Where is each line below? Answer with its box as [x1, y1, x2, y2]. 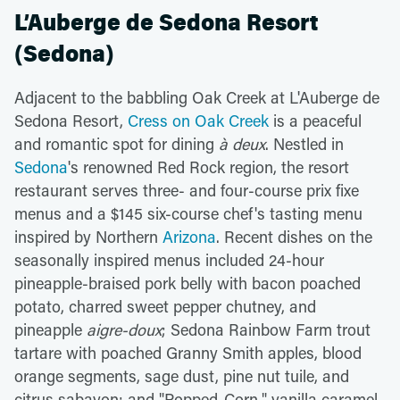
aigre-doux [87, 319, 162, 340]
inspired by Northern [14, 226, 162, 247]
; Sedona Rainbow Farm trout [162, 319, 371, 340]
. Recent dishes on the [216, 226, 372, 247]
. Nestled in [265, 133, 344, 154]
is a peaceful [269, 110, 362, 131]
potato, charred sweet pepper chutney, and [14, 296, 316, 317]
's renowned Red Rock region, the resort [68, 156, 349, 178]
